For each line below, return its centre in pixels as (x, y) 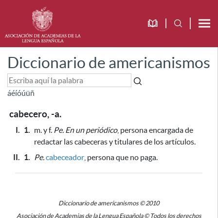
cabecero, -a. (35, 114)
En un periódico (91, 130)
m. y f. (44, 130)
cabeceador (65, 157)
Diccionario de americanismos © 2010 (109, 203)
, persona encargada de (155, 130)
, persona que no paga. (121, 157)
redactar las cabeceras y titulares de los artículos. (115, 142)
